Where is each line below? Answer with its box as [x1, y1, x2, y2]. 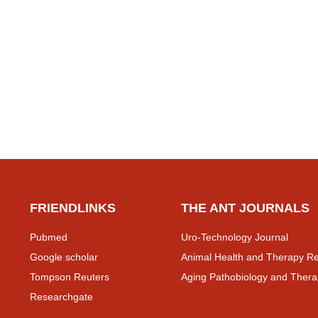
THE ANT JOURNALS [181, 201, 309, 216]
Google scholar [30, 251, 98, 263]
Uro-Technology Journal [181, 231, 288, 243]
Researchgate [30, 291, 93, 303]
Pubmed [30, 231, 67, 243]
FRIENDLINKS [30, 201, 116, 216]
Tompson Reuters [30, 271, 109, 283]
